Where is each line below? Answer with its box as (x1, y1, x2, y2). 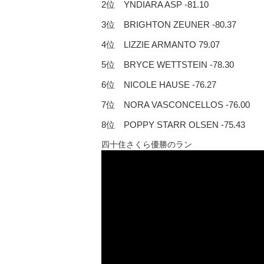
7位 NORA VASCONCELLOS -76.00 (101, 99, 250, 110)
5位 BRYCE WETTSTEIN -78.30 (101, 59, 234, 70)
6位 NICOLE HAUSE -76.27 (101, 79, 216, 90)
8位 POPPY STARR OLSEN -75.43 (101, 119, 245, 130)
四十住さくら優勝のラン (101, 139, 192, 149)
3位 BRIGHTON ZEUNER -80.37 (101, 19, 236, 29)
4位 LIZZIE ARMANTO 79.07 (101, 39, 220, 49)
